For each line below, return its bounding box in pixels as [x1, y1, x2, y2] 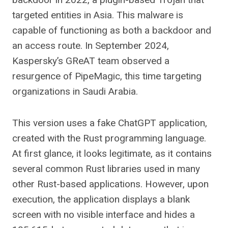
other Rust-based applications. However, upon [12, 178, 209, 190]
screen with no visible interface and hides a [12, 209, 195, 220]
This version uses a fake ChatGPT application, [12, 117, 207, 129]
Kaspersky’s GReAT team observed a [12, 55, 169, 67]
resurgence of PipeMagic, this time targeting [12, 70, 202, 82]
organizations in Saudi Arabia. [12, 85, 138, 97]
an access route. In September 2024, [12, 40, 169, 51]
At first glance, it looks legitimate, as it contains [12, 148, 212, 159]
